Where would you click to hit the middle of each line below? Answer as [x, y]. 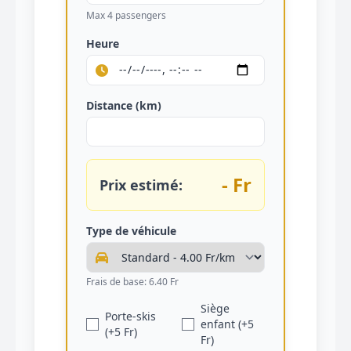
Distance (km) [124, 105]
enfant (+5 [227, 324]
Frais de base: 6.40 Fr [132, 281]
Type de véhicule [131, 230]
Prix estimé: [141, 185]
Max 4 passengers [126, 15]
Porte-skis [130, 316]
